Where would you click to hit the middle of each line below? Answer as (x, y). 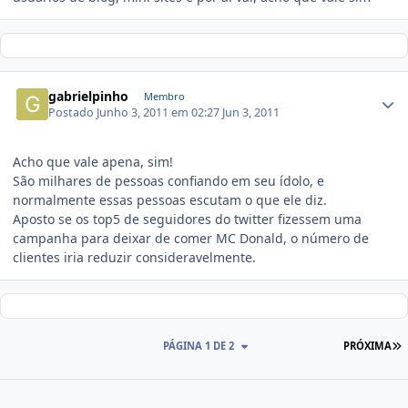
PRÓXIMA (368, 346)
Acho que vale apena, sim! (93, 162)
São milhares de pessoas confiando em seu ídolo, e (168, 181)
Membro (164, 96)
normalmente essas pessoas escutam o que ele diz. (170, 200)
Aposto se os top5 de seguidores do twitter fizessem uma (187, 219)
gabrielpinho (89, 96)
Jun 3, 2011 (251, 113)
